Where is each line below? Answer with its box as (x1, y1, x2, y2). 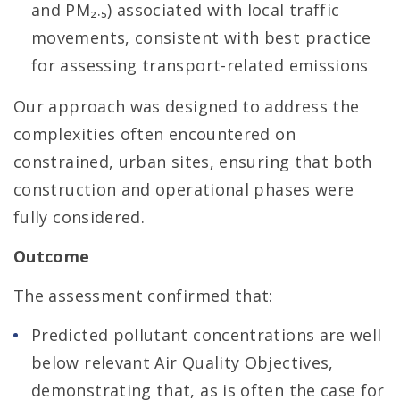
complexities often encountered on (13, 123, 296, 145)
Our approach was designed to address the (13, 96, 360, 117)
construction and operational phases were (13, 179, 354, 200)
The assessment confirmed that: (13, 285, 273, 306)
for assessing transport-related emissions (31, 54, 369, 76)
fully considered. (13, 206, 146, 228)
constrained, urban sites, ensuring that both (13, 151, 372, 172)
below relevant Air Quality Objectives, (31, 352, 334, 373)
